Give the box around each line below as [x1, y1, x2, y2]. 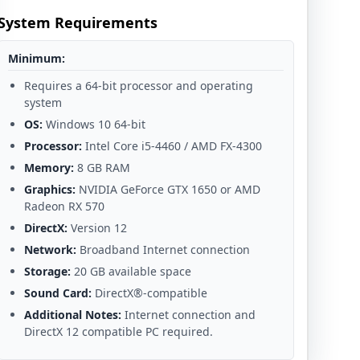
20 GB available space [70, 263, 191, 279]
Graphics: [23, 181, 76, 197]
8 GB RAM [73, 159, 130, 175]
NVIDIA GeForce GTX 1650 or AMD [75, 181, 260, 197]
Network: [23, 241, 76, 257]
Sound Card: [23, 284, 92, 301]
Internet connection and [121, 306, 256, 322]
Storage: [23, 263, 71, 279]
